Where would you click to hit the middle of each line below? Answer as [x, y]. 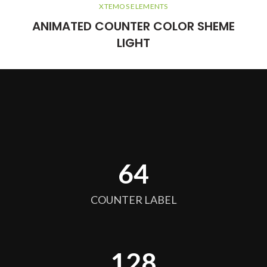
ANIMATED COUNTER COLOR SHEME [133, 26]
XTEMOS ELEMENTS [133, 6]
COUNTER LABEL [133, 199]
